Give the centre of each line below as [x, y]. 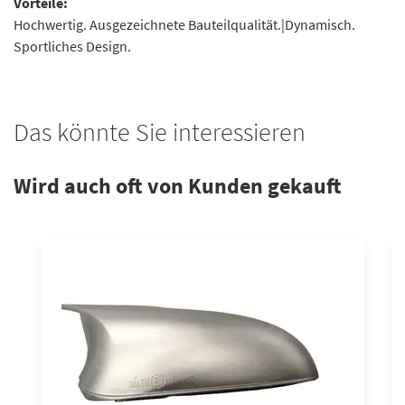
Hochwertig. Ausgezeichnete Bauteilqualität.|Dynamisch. [184, 24]
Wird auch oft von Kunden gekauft [178, 186]
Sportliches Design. [72, 46]
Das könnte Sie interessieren [160, 132]
